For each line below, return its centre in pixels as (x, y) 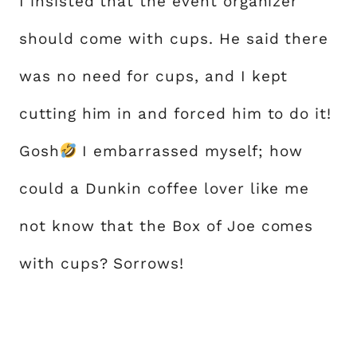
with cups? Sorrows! (102, 264)
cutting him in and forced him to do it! (176, 114)
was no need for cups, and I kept (154, 76)
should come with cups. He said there (174, 39)
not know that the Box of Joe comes (167, 226)
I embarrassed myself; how (190, 151)
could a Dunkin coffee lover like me (165, 189)
